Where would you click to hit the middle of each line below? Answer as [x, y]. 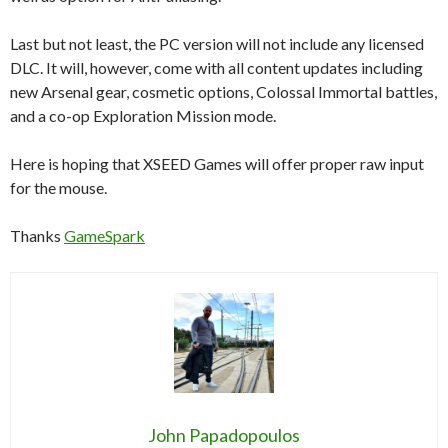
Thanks [37, 235]
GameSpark [104, 235]
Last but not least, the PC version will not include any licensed [217, 43]
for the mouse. [58, 187]
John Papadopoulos [224, 434]
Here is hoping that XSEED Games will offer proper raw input [217, 163]
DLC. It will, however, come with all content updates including [216, 67]
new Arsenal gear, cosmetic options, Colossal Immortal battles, [223, 91]
